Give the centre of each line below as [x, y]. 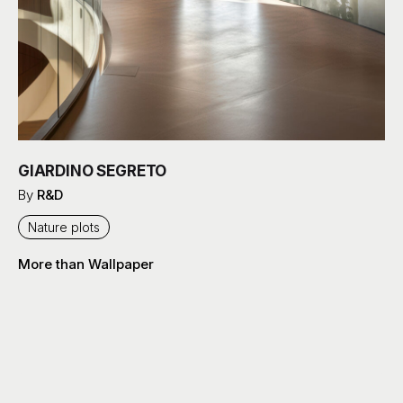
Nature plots [64, 228]
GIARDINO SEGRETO [93, 171]
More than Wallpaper [86, 264]
